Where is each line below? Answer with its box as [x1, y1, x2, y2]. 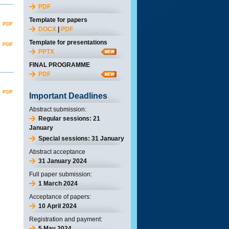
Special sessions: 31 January [38, 135, 124, 142]
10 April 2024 [38, 202, 77, 210]
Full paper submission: [29, 171, 92, 178]
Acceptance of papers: [29, 193, 91, 200]
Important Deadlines [29, 91, 107, 100]
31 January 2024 [38, 157, 87, 165]
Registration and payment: [29, 216, 102, 223]
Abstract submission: [29, 106, 86, 113]
